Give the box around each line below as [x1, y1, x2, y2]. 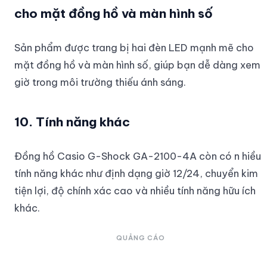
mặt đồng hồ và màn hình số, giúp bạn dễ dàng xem [14, 58, 260, 71]
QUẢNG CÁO [116, 233, 165, 242]
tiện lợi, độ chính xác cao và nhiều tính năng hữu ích [14, 184, 256, 197]
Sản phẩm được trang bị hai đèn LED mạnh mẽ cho [14, 41, 254, 54]
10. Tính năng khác [14, 113, 130, 130]
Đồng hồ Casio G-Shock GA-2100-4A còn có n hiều [14, 149, 261, 162]
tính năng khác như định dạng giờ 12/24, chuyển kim [14, 166, 258, 179]
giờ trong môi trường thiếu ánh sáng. [14, 75, 186, 88]
